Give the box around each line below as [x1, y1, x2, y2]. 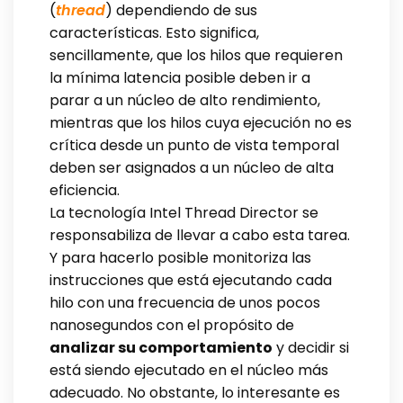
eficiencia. [49, 179, 120, 201]
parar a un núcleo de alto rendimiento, [49, 89, 320, 111]
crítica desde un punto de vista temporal [49, 134, 339, 156]
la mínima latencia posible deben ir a [49, 67, 310, 88]
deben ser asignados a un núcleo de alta [49, 157, 334, 178]
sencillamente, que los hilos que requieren [49, 44, 343, 66]
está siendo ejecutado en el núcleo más [49, 359, 328, 381]
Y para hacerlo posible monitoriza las [49, 246, 311, 268]
